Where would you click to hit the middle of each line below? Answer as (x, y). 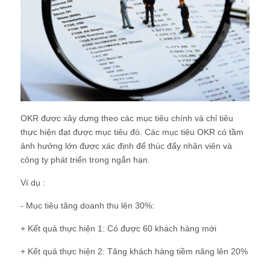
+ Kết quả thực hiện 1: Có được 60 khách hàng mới (118, 229)
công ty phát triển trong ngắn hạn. (85, 160)
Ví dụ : (33, 183)
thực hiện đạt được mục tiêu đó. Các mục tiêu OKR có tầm (132, 132)
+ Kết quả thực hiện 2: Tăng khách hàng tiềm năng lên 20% (134, 252)
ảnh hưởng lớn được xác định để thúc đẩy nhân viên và (126, 146)
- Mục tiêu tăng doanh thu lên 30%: (87, 206)
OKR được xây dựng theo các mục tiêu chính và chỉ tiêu (127, 118)
